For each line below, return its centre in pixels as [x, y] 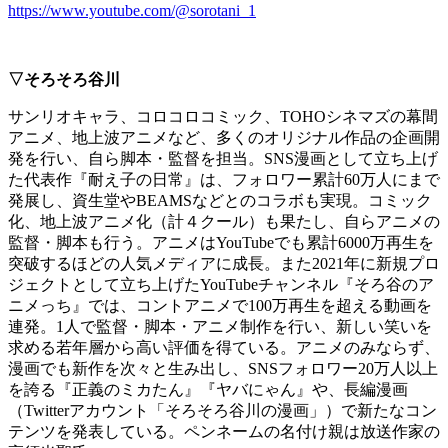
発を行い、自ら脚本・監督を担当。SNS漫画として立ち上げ [223, 159]
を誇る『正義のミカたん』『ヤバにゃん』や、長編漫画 [208, 390]
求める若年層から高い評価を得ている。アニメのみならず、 [224, 348]
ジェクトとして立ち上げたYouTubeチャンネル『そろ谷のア [221, 285]
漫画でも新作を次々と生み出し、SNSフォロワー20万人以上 [223, 369]
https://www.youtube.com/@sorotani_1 [132, 11]
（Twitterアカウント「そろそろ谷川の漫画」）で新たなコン [222, 411]
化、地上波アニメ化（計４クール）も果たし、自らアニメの [224, 222]
